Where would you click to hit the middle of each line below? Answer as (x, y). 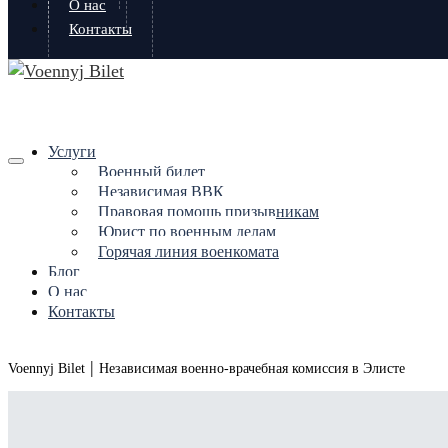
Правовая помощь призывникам (208, 211)
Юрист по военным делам (187, 231)
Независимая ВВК (161, 191)
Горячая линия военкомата (188, 251)
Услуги (72, 151)
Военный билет (151, 171)
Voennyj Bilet (46, 368)
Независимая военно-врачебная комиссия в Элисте (252, 368)
